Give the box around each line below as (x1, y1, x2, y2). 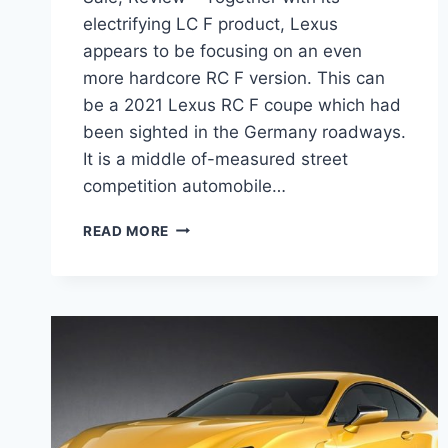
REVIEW (168, 385, 226, 402)
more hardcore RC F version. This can (83, 67, 385, 88)
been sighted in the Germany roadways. (83, 121, 406, 142)
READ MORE (83, 222, 170, 239)
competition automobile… (83, 175, 286, 196)
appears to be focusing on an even (83, 40, 362, 61)
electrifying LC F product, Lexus (83, 13, 338, 34)
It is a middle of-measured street (83, 148, 348, 169)
